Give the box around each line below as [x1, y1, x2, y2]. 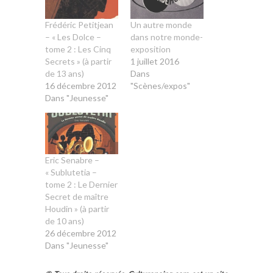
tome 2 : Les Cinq [45, 43, 111, 54]
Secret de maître [45, 191, 108, 202]
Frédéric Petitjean [45, 19, 113, 30]
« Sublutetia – [45, 167, 97, 178]
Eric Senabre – [45, 155, 99, 166]
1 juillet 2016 [130, 55, 179, 66]
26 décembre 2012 [45, 228, 116, 239]
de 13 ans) [45, 68, 84, 79]
